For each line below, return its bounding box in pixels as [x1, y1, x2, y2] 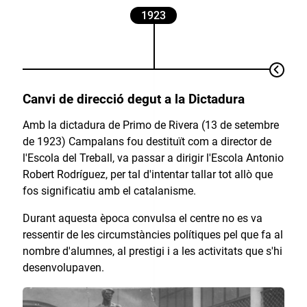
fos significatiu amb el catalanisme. [22, 184, 196, 197]
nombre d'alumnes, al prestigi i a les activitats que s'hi [22, 245, 282, 258]
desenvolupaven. [22, 261, 104, 275]
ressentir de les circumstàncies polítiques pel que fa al [22, 228, 283, 242]
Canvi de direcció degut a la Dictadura [22, 91, 245, 107]
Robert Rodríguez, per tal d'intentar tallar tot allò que [22, 167, 273, 181]
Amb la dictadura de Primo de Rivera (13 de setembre [22, 118, 279, 132]
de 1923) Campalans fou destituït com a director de [22, 134, 271, 148]
